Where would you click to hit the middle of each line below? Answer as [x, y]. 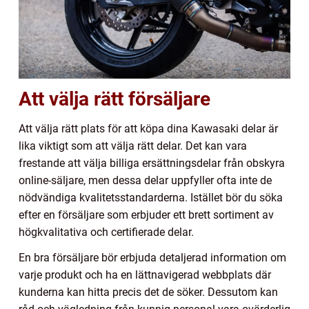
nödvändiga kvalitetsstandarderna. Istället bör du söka [151, 198]
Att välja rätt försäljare [114, 99]
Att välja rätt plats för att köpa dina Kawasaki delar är [148, 129]
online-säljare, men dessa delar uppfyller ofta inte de [145, 181]
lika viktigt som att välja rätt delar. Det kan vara [133, 146]
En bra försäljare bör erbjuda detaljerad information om [152, 258]
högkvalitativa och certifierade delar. [106, 232]
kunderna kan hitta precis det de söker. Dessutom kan [148, 292]
